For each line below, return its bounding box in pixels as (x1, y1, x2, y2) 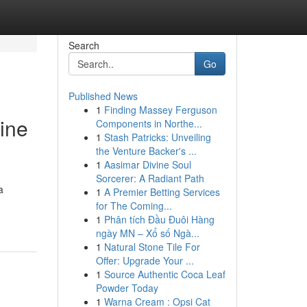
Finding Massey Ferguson (103, 103, 217, 116)
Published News (68, 89, 138, 103)
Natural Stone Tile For (103, 240, 200, 254)
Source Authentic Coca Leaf (103, 267, 225, 281)
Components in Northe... (95, 116, 202, 130)
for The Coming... (95, 199, 172, 212)
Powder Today (95, 281, 158, 295)
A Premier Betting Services (103, 185, 220, 199)
